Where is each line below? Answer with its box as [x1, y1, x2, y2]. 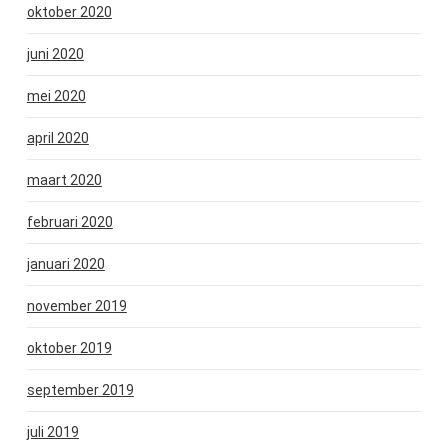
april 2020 [26, 129, 89, 146]
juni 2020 [26, 45, 84, 62]
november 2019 [26, 297, 127, 314]
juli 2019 [26, 423, 79, 440]
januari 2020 [26, 255, 105, 272]
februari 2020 [26, 213, 113, 230]
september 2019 [26, 381, 134, 398]
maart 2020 [26, 171, 102, 188]
